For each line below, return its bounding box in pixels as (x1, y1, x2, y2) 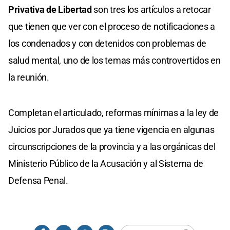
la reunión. (8, 72, 49, 83)
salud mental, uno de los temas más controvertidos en (8, 55, 221, 66)
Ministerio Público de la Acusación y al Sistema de (8, 158, 204, 169)
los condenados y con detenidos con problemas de (8, 38, 206, 49)
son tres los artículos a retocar (91, 4, 211, 15)
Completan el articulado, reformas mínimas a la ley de (8, 107, 219, 119)
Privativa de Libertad (8, 4, 92, 15)
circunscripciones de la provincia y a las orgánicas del (8, 141, 216, 152)
